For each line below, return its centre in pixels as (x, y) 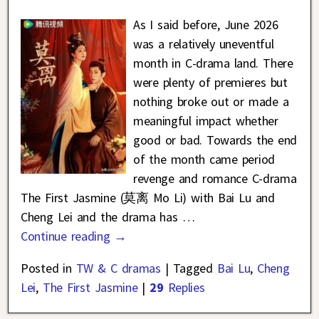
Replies (184, 288)
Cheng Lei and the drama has (101, 217)
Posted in (46, 268)
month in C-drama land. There (213, 63)
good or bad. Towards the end (215, 140)
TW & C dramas (118, 268)
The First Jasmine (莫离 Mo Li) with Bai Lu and (148, 198)
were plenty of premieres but (210, 83)
